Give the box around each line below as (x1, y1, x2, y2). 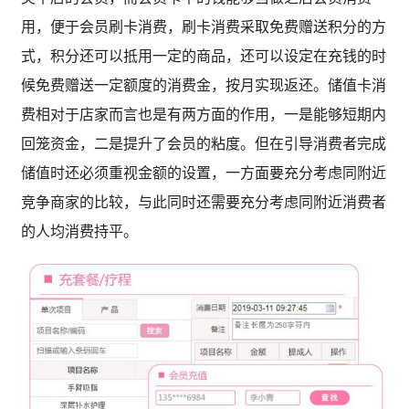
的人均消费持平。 (20, 221, 138, 241)
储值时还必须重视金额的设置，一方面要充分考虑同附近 (20, 163, 386, 183)
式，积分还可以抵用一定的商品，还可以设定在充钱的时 (20, 46, 386, 66)
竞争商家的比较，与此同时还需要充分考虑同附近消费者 (20, 192, 386, 212)
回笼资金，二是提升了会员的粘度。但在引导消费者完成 (20, 133, 386, 153)
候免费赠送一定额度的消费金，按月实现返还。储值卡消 (20, 75, 386, 95)
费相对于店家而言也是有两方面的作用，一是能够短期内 (20, 104, 386, 124)
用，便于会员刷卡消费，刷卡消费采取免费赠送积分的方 (20, 16, 386, 37)
